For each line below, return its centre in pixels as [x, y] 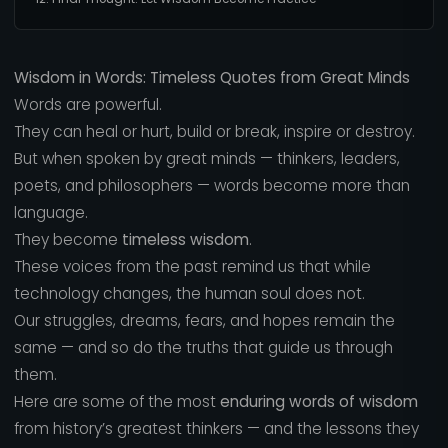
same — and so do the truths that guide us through [203, 348]
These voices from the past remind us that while [192, 267]
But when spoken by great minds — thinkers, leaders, [206, 159]
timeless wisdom [185, 240]
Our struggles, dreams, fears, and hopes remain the [204, 321]
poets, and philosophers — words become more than [211, 186]
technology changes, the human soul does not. [189, 294]
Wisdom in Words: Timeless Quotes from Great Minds [211, 78]
